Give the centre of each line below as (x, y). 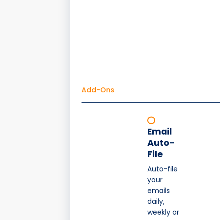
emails (159, 191)
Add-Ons (98, 90)
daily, (156, 202)
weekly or (163, 212)
